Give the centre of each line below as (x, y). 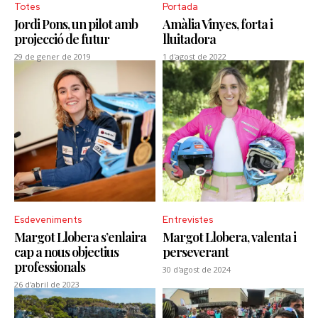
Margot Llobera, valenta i (229, 237)
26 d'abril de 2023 (47, 284)
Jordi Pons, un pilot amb (76, 24)
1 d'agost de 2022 (194, 56)
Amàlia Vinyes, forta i (218, 24)
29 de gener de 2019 (53, 56)
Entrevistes (188, 219)
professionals (50, 267)
